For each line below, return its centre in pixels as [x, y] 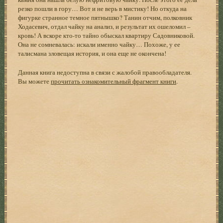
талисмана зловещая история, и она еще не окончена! [92, 53]
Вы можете [35, 81]
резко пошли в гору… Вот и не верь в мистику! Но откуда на [103, 8]
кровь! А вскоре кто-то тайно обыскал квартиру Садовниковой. [107, 35]
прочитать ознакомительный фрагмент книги [114, 81]
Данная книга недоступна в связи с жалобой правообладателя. [105, 72]
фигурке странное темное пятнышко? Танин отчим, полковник [105, 17]
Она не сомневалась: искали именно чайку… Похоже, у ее [99, 44]
